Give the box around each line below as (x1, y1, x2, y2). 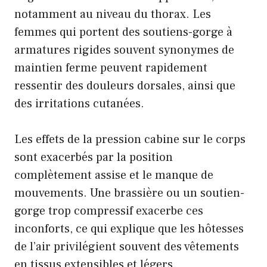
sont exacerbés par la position (14, 150, 173, 166)
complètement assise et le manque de (14, 167, 213, 184)
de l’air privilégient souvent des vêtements (14, 239, 239, 255)
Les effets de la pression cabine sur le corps (14, 132, 246, 148)
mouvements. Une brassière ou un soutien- (14, 185, 244, 201)
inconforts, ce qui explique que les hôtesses (14, 221, 244, 237)
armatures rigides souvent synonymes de (14, 42, 234, 58)
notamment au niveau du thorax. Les (14, 7, 211, 23)
